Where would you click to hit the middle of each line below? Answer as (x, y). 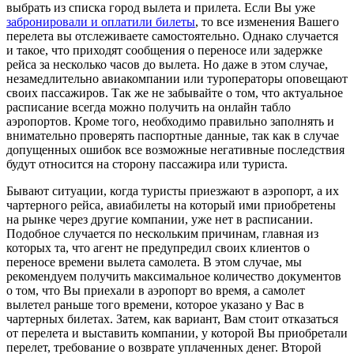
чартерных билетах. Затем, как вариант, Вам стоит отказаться (172, 318)
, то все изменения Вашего (267, 21)
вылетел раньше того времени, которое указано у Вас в (155, 304)
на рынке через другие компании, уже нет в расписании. (160, 219)
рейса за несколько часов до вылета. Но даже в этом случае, (167, 64)
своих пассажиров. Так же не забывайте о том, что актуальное (175, 92)
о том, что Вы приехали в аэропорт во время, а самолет (156, 290)
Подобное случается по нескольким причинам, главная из (162, 233)
